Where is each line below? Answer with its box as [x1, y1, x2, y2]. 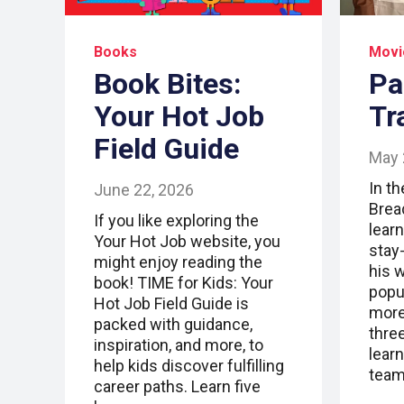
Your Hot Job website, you [94, 232, 280, 252]
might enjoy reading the [94, 252, 262, 272]
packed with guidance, [94, 315, 252, 335]
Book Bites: [94, 67, 242, 102]
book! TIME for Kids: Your [94, 273, 273, 293]
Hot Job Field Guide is [94, 294, 249, 314]
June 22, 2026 [94, 180, 194, 200]
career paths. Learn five [94, 377, 261, 397]
